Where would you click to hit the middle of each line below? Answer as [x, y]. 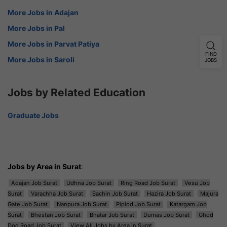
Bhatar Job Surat [112, 215]
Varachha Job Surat [57, 193]
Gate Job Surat [28, 204]
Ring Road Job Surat [148, 183]
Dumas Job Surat [166, 215]
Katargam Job [188, 204]
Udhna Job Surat [89, 183]
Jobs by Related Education [77, 92]
